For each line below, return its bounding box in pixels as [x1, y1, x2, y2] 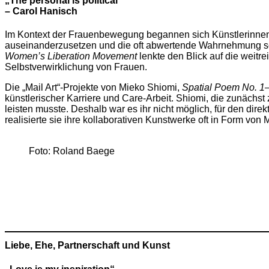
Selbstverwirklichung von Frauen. [5, 62, 147, 73]
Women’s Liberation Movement [5, 51, 137, 62]
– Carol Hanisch [5, 5, 77, 16]
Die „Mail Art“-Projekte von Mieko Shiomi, [5, 82, 182, 93]
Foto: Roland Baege [29, 146, 115, 157]
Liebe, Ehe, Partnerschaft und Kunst [5, 240, 170, 251]
